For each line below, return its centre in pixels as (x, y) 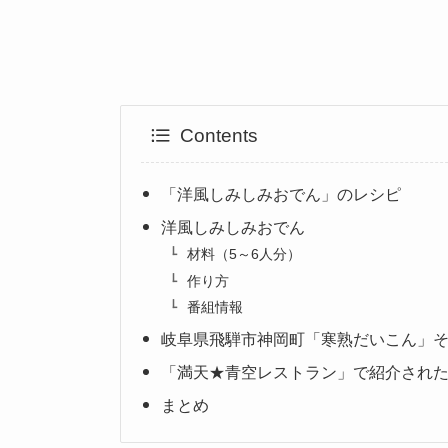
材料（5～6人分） (243, 254)
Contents (218, 135)
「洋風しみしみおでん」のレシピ (281, 194)
